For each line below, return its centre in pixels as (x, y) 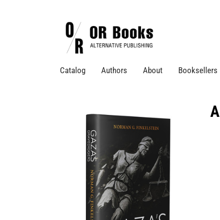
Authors (114, 70)
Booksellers (198, 70)
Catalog (73, 70)
